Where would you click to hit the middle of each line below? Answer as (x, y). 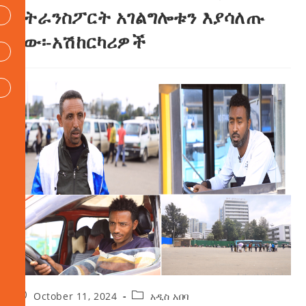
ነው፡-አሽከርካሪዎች (81, 42)
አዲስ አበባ (170, 296)
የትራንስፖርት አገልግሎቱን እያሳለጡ (140, 17)
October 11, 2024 (75, 296)
